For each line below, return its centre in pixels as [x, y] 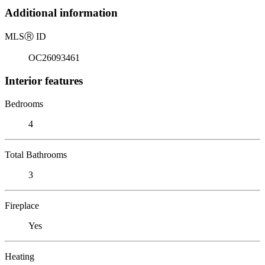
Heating [20, 256]
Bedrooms [24, 104]
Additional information [61, 13]
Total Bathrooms [36, 154]
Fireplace [22, 205]
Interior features [44, 80]
